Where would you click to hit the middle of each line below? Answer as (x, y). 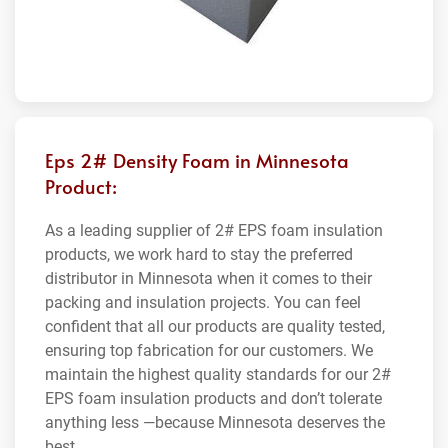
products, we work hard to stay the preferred (199, 255)
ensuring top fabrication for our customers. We (209, 351)
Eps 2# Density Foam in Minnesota (197, 160)
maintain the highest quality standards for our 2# (218, 375)
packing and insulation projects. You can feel (203, 303)
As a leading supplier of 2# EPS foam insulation (214, 231)
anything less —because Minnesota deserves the (215, 423)
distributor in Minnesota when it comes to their (208, 279)
